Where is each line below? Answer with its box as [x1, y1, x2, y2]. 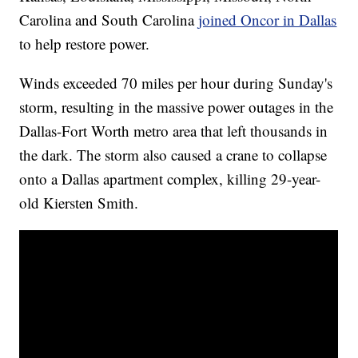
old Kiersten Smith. [19, 193, 139, 213]
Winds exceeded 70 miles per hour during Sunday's [19, 73, 333, 93]
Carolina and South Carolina [19, 10, 199, 30]
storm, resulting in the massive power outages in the [19, 97, 334, 117]
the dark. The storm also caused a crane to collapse [19, 145, 328, 165]
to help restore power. [19, 34, 150, 54]
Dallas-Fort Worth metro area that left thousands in [19, 121, 328, 141]
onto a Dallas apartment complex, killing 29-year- [19, 169, 321, 189]
